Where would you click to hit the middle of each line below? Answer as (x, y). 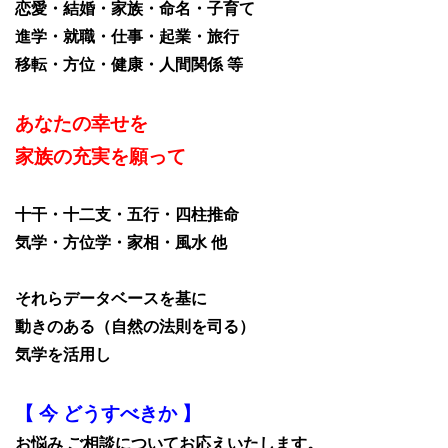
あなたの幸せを (81, 123)
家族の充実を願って (100, 156)
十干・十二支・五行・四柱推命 (127, 214)
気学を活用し (63, 354)
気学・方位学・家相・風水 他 (121, 242)
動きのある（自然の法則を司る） (135, 326)
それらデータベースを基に (111, 298)
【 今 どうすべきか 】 (108, 413)
